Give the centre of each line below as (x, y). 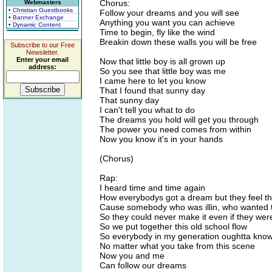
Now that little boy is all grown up (162, 61)
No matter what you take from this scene (177, 246)
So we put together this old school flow (173, 226)
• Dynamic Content (35, 25)
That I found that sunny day (152, 90)
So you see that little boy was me (163, 71)
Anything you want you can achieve (167, 22)
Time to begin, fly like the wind (157, 32)
